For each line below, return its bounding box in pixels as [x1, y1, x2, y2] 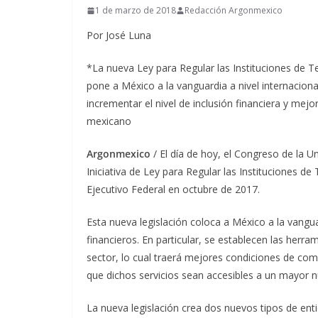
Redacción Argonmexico [185, 4, 283, 16]
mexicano [87, 114, 131, 128]
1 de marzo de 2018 [95, 4, 176, 16]
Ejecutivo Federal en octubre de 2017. [87, 182, 260, 196]
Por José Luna [87, 28, 151, 42]
